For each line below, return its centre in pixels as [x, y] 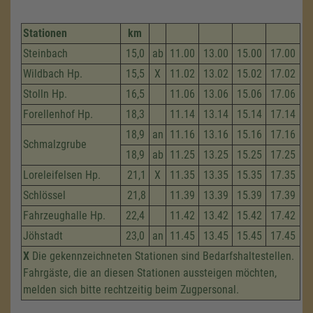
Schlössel [44, 195]
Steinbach [45, 53]
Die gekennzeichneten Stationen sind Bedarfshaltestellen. [162, 256]
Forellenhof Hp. [58, 114]
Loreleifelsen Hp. [62, 175]
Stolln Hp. [45, 94]
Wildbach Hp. [53, 74]
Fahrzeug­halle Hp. [64, 216]
